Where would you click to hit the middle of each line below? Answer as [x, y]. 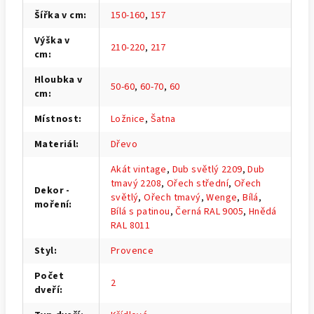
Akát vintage [139, 169]
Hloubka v [59, 80]
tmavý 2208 [136, 183]
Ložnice [128, 119]
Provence [132, 251]
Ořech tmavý [172, 197]
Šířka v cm [59, 15]
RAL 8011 [131, 225]
